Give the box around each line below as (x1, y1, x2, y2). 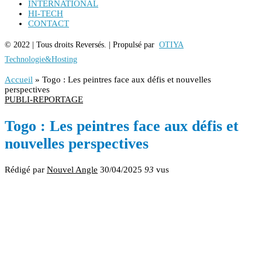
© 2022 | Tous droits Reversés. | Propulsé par (5, 40, 159, 49)
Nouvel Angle (47, 165, 98, 175)
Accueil (5, 75, 33, 84)
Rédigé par (5, 165, 47, 175)
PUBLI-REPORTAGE (5, 95, 83, 104)
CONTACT (28, 19, 69, 28)
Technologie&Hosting (5, 55, 77, 64)
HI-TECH (28, 9, 63, 18)
